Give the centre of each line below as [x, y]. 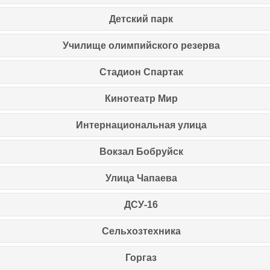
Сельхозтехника [141, 231]
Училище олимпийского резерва [141, 45]
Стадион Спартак [141, 72]
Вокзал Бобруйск [141, 151]
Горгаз [141, 257]
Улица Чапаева [141, 178]
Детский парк [141, 19]
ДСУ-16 [141, 204]
